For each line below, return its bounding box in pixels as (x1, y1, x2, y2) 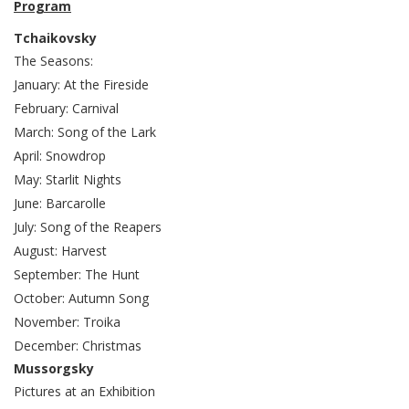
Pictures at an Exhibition (14, 382, 155, 400)
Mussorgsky (14, 359, 94, 377)
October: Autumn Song (14, 288, 149, 307)
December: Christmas (14, 336, 142, 354)
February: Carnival (14, 99, 119, 117)
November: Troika (14, 312, 121, 330)
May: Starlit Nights (14, 170, 121, 188)
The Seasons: (14, 51, 93, 69)
